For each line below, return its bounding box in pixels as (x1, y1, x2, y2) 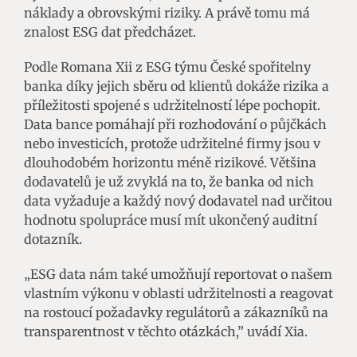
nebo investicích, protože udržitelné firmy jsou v (24, 135, 320, 151)
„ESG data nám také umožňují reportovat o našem (24, 265, 332, 282)
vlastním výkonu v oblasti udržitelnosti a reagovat (24, 284, 333, 301)
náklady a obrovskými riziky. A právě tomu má (24, 4, 310, 21)
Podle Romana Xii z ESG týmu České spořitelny (24, 58, 311, 75)
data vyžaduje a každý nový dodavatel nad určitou (24, 192, 332, 209)
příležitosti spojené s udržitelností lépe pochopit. (24, 96, 320, 113)
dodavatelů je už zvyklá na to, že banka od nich (24, 173, 314, 190)
